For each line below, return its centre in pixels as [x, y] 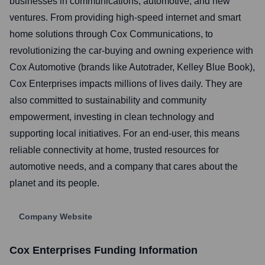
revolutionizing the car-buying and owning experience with [131, 51]
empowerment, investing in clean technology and [112, 117]
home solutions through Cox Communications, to [111, 34]
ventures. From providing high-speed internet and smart [125, 17]
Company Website [56, 216]
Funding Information [144, 250]
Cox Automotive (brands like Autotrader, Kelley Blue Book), [132, 67]
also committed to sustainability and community [108, 100]
